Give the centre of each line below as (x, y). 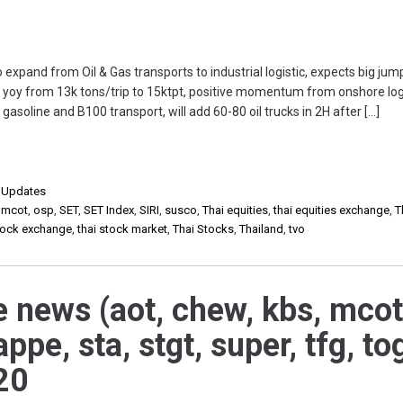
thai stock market (123, 229)
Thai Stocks (204, 229)
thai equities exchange (332, 210)
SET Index (109, 210)
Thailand (262, 229)
